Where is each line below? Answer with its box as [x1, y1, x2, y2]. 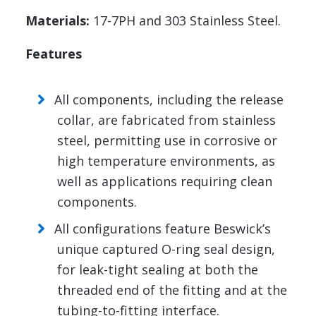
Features [25, 45, 82, 63]
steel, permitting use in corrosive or [57, 132, 277, 150]
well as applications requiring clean [57, 173, 272, 190]
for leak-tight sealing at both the [57, 261, 258, 279]
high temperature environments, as [57, 152, 275, 170]
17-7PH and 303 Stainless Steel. [90, 12, 281, 30]
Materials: [25, 12, 90, 30]
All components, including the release [54, 91, 284, 109]
